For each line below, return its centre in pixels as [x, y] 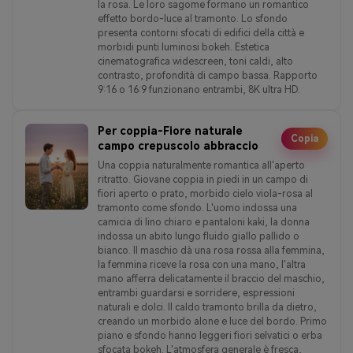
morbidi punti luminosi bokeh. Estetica [184, 47]
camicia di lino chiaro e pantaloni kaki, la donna [204, 222]
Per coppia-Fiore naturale [170, 130]
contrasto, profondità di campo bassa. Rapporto [208, 75]
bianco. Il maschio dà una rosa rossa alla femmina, [211, 250]
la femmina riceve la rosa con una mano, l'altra [202, 264]
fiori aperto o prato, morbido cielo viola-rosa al [205, 193]
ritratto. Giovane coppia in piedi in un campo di [203, 179]
